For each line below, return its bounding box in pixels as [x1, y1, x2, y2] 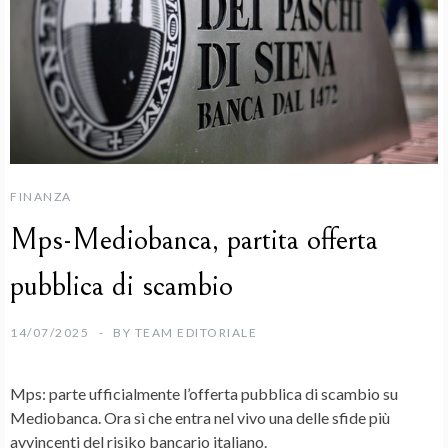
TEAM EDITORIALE [134, 324, 257, 340]
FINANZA [10, 188, 72, 204]
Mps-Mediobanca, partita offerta [10, 221, 378, 258]
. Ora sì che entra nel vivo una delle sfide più [98, 407, 390, 427]
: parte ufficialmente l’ [42, 383, 189, 403]
